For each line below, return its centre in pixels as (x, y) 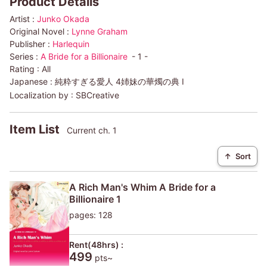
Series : (25, 57)
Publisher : (31, 44)
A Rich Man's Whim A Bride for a (142, 187)
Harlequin (71, 44)
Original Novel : (41, 32)
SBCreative (97, 95)
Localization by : (43, 95)
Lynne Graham (100, 32)
